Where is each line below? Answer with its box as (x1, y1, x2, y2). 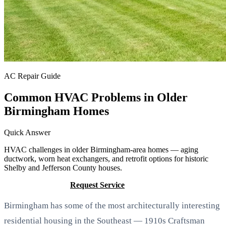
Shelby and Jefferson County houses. (4, 163, 122, 172)
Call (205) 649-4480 (4, 180, 70, 189)
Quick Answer (4, 128, 50, 137)
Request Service (70, 180, 125, 189)
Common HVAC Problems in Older (4, 90, 188, 104)
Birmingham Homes (4, 104, 109, 118)
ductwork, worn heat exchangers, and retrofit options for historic (4, 154, 208, 163)
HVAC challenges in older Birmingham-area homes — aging (4, 145, 198, 154)
